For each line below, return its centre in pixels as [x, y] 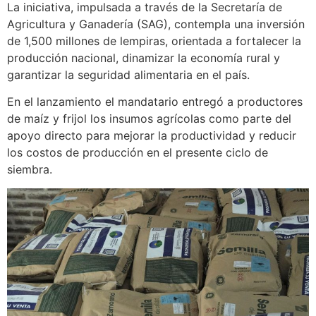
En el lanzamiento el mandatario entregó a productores [155, 102]
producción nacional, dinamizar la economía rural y [144, 58]
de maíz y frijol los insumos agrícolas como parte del [149, 119]
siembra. [30, 170]
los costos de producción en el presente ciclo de [138, 153]
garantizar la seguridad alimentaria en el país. [128, 75]
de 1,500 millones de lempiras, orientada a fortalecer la [154, 41]
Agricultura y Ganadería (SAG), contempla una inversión [156, 24]
